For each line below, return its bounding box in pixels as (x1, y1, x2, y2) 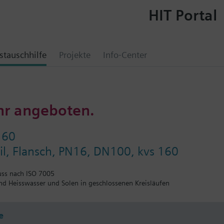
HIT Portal (148, 5, 217, 24)
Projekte (59, 49, 90, 60)
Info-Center (103, 49, 147, 60)
